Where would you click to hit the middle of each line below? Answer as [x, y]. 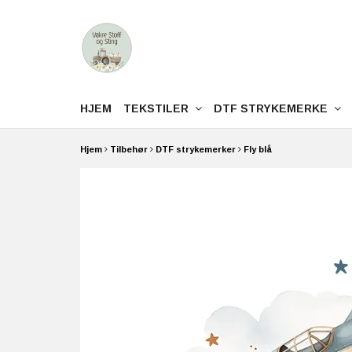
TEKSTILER [159, 108]
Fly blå [258, 149]
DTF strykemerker [196, 149]
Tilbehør [129, 149]
